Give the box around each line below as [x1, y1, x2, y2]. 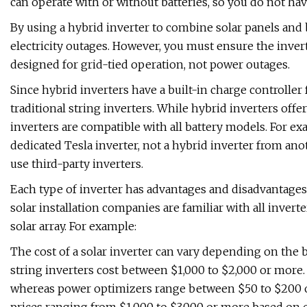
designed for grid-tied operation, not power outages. [10, 58, 290, 72]
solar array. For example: [10, 219, 136, 234]
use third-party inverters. [10, 157, 143, 171]
